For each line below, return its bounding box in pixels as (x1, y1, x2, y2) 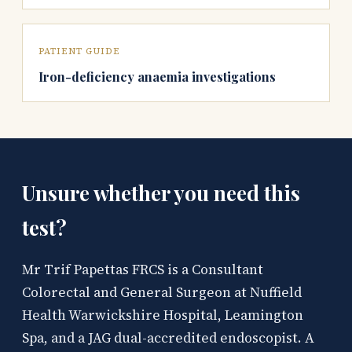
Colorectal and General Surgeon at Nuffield (22, 283, 302, 302)
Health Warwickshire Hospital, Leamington (22, 306, 303, 325)
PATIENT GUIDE (38, 44, 120, 57)
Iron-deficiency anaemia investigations (38, 68, 276, 86)
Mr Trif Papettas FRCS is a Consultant (22, 260, 263, 280)
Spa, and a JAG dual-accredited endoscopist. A (22, 328, 314, 348)
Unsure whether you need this (22, 179, 300, 207)
